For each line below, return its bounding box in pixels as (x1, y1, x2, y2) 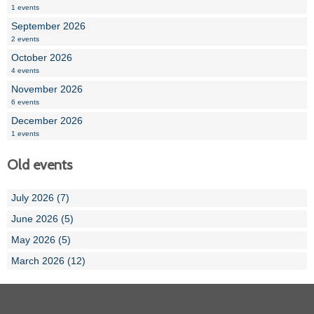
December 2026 (11, 115, 83, 127)
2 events (11, 35, 39, 43)
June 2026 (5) (11, 213, 74, 225)
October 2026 (11, 52, 72, 64)
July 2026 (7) (11, 192, 69, 204)
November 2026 (11, 83, 83, 95)
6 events (11, 98, 39, 107)
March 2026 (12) (11, 255, 86, 267)
